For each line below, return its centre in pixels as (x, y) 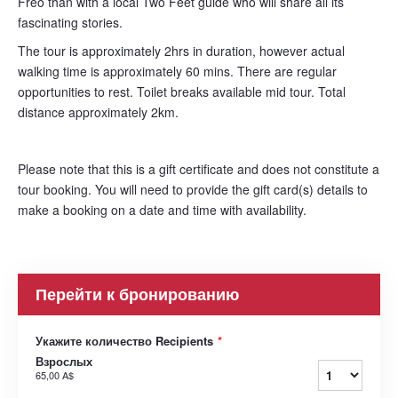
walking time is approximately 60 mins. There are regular (177, 72)
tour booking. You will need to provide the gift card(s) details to (193, 190)
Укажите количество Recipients (126, 341)
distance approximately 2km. (98, 112)
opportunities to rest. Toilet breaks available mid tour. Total (182, 92)
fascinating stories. (70, 23)
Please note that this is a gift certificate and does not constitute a (199, 169)
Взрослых (64, 362)
